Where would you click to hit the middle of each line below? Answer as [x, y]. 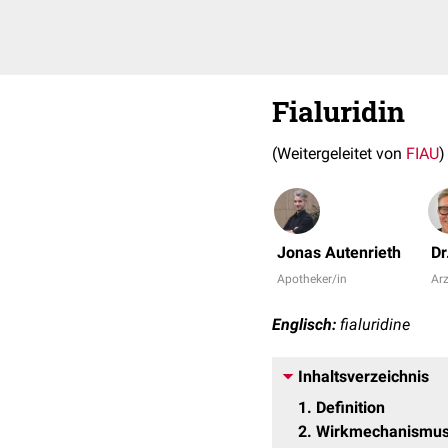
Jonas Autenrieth [339, 252]
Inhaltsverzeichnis [363, 376]
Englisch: [304, 324]
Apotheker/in [312, 279]
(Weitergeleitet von [339, 153]
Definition [350, 407]
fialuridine [373, 324]
